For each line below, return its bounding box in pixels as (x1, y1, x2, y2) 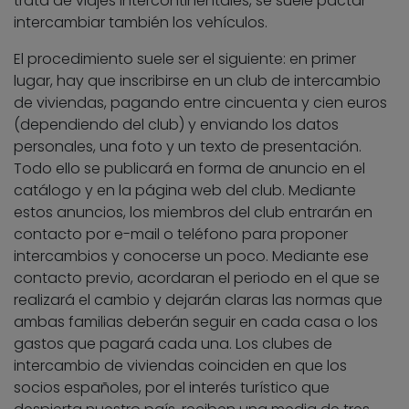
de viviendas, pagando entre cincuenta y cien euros (14, 91, 387, 113)
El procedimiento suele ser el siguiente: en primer (14, 47, 356, 69)
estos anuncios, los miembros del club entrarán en (14, 201, 372, 223)
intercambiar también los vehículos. (14, 11, 267, 33)
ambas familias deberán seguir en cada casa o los (14, 310, 378, 332)
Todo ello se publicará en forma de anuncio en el (14, 157, 365, 179)
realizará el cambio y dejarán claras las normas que (14, 288, 383, 310)
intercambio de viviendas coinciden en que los (14, 354, 347, 376)
